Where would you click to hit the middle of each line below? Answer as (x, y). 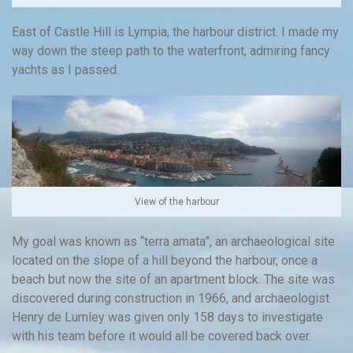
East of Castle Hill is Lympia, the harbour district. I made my (175, 32)
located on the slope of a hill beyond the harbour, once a (165, 260)
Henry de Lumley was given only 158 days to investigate (167, 317)
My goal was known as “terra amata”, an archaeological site (173, 241)
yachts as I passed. (65, 69)
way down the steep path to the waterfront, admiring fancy (171, 50)
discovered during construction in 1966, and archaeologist (171, 298)
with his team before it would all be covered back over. (162, 336)
